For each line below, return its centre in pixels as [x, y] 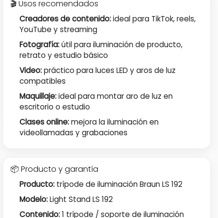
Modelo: [34, 199]
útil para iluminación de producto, [121, 44]
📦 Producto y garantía [54, 169]
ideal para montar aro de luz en [115, 96]
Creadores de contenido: [65, 18]
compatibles [43, 81]
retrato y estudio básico [64, 55]
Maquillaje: [38, 96]
